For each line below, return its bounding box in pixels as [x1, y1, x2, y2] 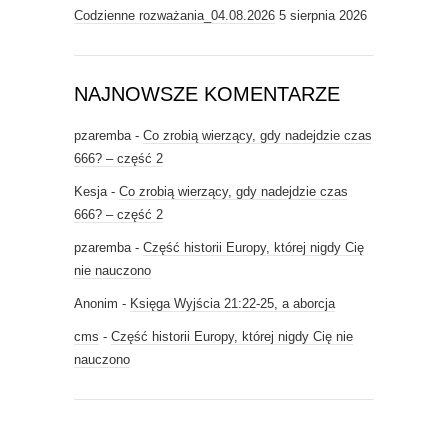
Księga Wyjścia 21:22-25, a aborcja [130, 296, 335, 312]
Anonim [74, 296, 118, 312]
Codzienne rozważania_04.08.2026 [74, 8, 275, 24]
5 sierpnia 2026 [279, 8, 367, 24]
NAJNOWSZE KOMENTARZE [74, 83, 340, 106]
